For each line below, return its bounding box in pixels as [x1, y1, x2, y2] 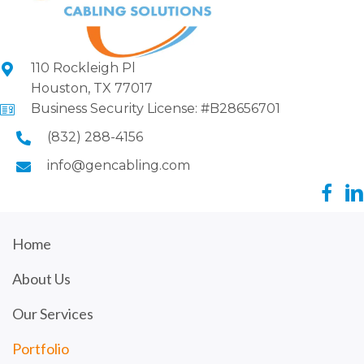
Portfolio [12, 339, 69, 357]
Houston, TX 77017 [31, 80, 153, 96]
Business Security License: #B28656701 [31, 100, 280, 116]
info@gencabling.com [47, 157, 190, 173]
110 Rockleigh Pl [31, 59, 136, 76]
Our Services [12, 304, 93, 323]
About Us [12, 269, 71, 288]
